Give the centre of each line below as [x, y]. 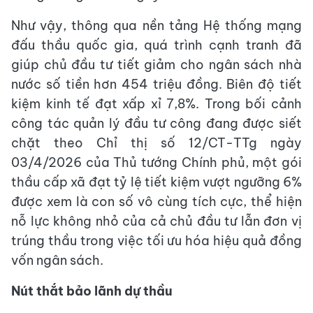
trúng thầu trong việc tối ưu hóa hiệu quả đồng [156, 241]
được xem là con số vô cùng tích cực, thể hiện [156, 202]
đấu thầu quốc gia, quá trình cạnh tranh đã [156, 45]
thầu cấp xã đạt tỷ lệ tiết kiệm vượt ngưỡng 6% [156, 182]
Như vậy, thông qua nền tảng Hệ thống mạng [156, 26]
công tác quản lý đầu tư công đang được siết [156, 124]
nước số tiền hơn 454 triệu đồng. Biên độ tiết [156, 85]
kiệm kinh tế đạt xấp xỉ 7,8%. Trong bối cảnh [156, 104]
